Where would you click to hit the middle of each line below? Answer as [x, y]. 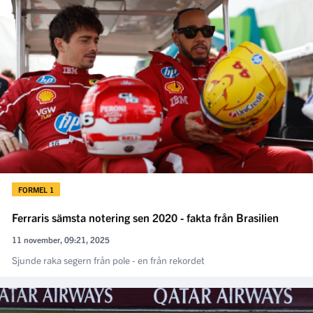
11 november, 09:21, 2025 [61, 239]
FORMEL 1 [36, 189]
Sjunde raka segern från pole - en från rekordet [108, 260]
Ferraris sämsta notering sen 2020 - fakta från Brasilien [145, 217]
